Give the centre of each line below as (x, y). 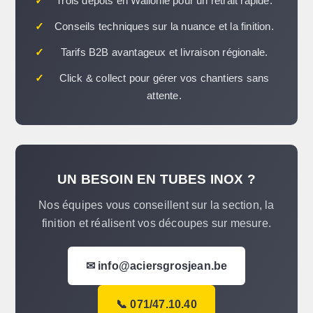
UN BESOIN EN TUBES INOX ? (156, 180)
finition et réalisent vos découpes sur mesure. (156, 224)
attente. (164, 96)
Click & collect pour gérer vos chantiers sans (164, 78)
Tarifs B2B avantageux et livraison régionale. (164, 52)
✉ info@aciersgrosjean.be (156, 266)
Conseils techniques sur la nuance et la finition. (164, 27)
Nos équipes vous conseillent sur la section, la (156, 205)
